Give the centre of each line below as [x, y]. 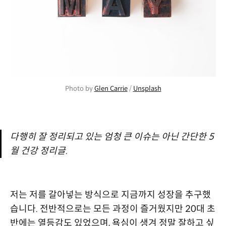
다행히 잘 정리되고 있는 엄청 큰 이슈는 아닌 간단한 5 [112, 136]
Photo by [79, 88]
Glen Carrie [111, 88]
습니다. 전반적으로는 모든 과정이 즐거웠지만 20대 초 [113, 209]
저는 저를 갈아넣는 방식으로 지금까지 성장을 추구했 [110, 194]
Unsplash [147, 88]
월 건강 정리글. [39, 151]
